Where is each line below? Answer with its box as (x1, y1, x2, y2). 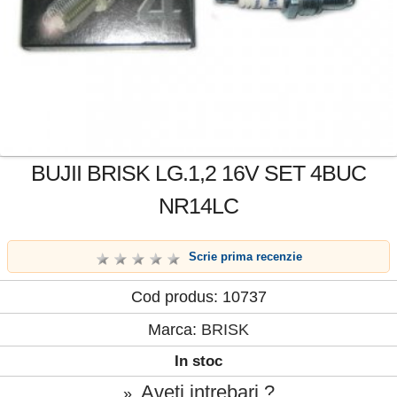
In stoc (175, 353, 222, 370)
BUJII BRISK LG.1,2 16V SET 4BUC (31, 160, 366, 185)
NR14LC (159, 193, 238, 218)
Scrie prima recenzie (188, 250, 302, 264)
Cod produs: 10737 (130, 288, 267, 307)
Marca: (148, 321, 201, 339)
